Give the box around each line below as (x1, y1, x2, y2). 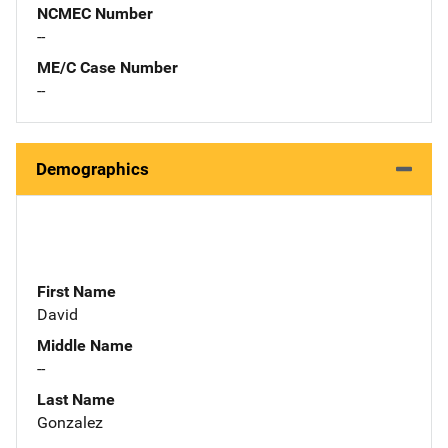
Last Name (37, 389, 115, 409)
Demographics (36, 158, 149, 179)
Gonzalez (37, 412, 103, 432)
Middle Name (37, 335, 133, 355)
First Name (37, 281, 116, 301)
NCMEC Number (37, 3, 153, 23)
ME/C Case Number (37, 57, 178, 77)
